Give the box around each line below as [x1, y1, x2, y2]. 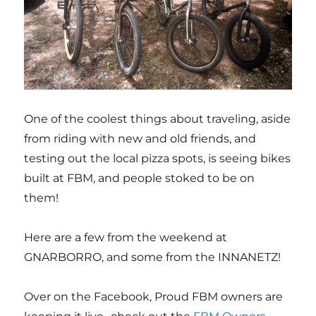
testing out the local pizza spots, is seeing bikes [24, 151, 291, 165]
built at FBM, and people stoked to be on [24, 171, 255, 185]
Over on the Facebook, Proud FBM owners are [24, 289, 284, 303]
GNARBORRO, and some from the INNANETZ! [24, 250, 281, 264]
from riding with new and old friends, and [24, 131, 257, 145]
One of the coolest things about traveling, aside [24, 111, 291, 126]
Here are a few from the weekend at [24, 230, 228, 244]
